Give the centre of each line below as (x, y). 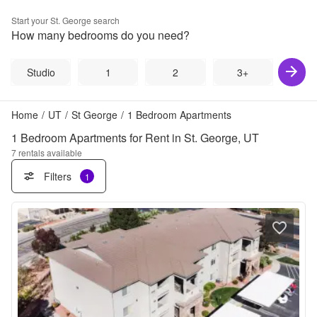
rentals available (50, 152)
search (105, 20)
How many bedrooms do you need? (100, 35)
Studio (41, 72)
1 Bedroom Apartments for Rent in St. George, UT (135, 138)
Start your (31, 20)
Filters (57, 176)
